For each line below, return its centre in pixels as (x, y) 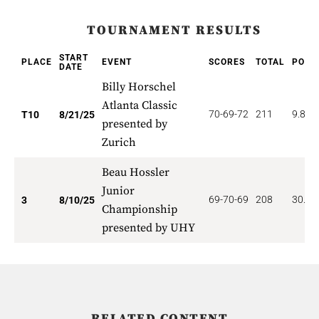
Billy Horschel (139, 87)
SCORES (227, 62)
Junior (118, 191)
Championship (140, 209)
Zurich (119, 142)
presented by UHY (148, 228)
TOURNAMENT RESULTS (174, 30)
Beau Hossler (136, 172)
